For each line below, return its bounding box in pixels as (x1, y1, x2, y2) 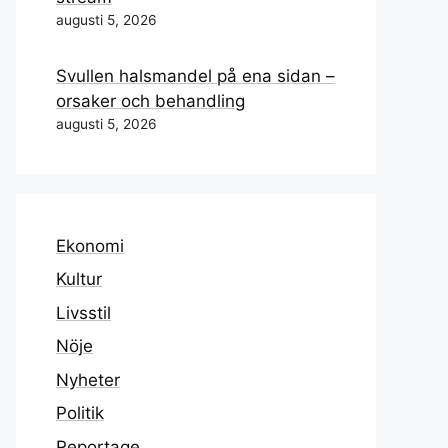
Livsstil (56, 302, 111, 323)
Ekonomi (56, 235, 124, 256)
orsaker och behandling (56, 90, 245, 111)
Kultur (56, 269, 102, 289)
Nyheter (56, 369, 120, 390)
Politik (56, 403, 104, 423)
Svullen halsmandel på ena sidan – (56, 65, 335, 86)
